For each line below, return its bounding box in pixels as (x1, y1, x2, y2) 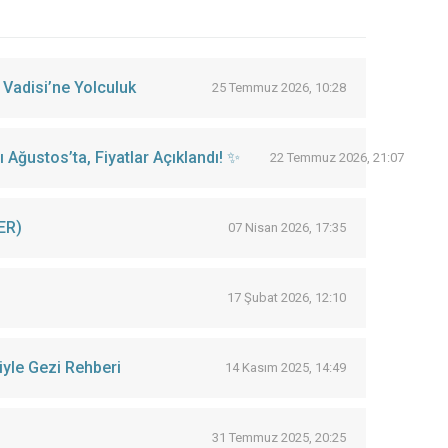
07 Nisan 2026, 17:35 (228, 220, 346, 235)
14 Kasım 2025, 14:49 (225, 360, 346, 375)
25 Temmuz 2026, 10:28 (212, 80, 346, 95)
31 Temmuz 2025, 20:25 (212, 430, 346, 445)
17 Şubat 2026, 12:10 (227, 290, 346, 305)
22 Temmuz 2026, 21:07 (269, 150, 404, 165)
